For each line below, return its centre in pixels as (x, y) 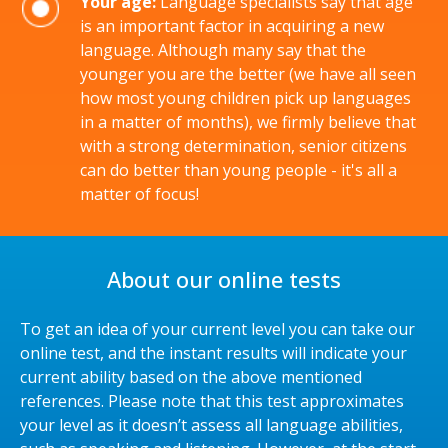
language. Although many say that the (223, 50)
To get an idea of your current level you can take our (217, 329)
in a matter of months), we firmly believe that (248, 122)
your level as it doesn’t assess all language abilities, (211, 425)
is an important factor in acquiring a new (232, 26)
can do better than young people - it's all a (238, 170)
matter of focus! (139, 194)
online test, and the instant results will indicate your (213, 353)
